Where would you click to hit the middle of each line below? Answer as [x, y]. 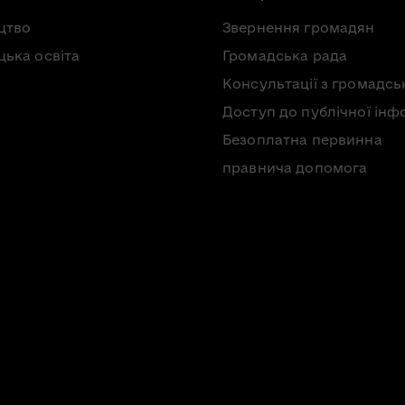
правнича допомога [295, 167]
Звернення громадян [299, 27]
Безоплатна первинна [302, 139]
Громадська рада [285, 55]
